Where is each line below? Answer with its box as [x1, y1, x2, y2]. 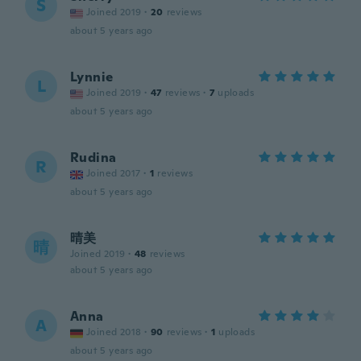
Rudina [70, 149, 117, 166]
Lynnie [70, 68, 114, 85]
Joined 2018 [86, 326, 142, 338]
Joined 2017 [86, 167, 141, 180]
